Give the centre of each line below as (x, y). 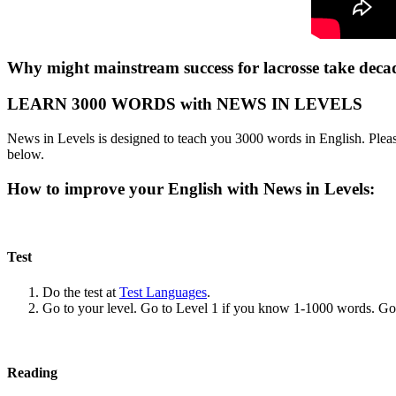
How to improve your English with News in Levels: (193, 188)
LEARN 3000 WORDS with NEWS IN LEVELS (185, 104)
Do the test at (81, 292)
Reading (32, 373)
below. (26, 154)
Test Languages (163, 292)
